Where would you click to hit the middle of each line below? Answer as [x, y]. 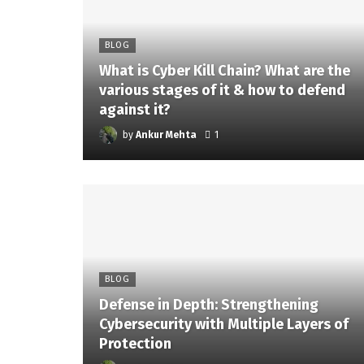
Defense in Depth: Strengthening [209, 304]
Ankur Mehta [166, 135]
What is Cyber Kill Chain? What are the [225, 71]
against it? [135, 110]
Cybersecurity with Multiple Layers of [224, 324]
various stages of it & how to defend [222, 91]
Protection [135, 343]
